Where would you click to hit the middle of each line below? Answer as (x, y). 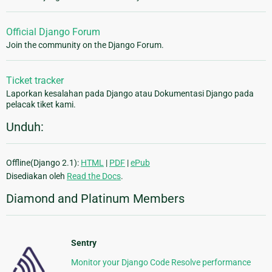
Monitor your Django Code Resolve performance (161, 263)
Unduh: (25, 127)
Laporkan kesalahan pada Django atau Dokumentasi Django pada (130, 94)
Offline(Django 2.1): (43, 163)
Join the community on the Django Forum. (85, 45)
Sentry (83, 243)
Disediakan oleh (36, 176)
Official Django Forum (53, 32)
